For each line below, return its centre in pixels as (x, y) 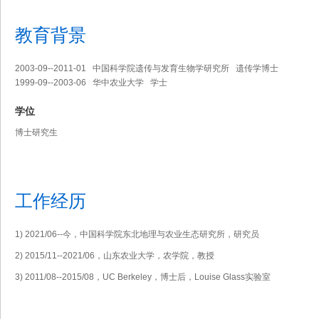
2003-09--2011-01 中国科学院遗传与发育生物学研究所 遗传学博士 (147, 68)
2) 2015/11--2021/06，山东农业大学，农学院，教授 (115, 256)
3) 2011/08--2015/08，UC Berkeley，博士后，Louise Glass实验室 (143, 277)
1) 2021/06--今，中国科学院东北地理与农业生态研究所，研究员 (137, 234)
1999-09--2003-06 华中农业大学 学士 (91, 83)
